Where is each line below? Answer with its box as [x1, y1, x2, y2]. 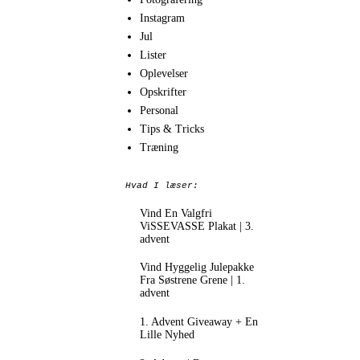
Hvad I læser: [125, 181, 198, 190]
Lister [139, 48, 166, 61]
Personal [139, 104, 178, 117]
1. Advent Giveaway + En [139, 315, 258, 328]
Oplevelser [139, 67, 188, 80]
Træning [139, 141, 178, 153]
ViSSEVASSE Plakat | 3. [139, 219, 254, 232]
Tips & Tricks [139, 122, 204, 135]
